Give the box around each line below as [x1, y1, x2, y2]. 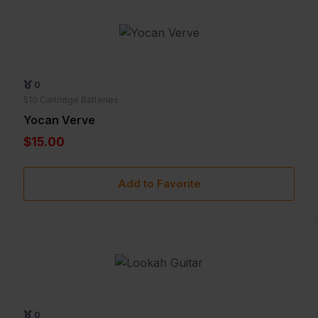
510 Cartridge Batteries [23, 94, 119, 105]
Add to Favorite [117, 176, 201, 190]
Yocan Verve [23, 112, 95, 127]
